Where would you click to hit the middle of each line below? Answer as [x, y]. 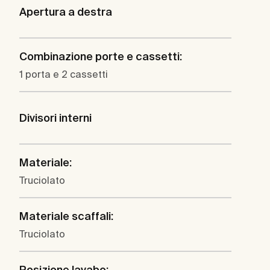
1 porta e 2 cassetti [64, 74]
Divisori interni [55, 118]
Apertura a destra [66, 12]
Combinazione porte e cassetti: [101, 57]
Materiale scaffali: [66, 216]
